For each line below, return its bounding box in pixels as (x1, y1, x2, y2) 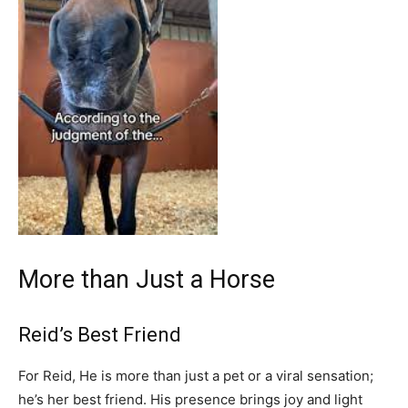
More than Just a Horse (18, 265, 275, 295)
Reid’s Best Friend (18, 323, 181, 347)
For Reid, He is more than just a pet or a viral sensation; (18, 367, 373, 385)
